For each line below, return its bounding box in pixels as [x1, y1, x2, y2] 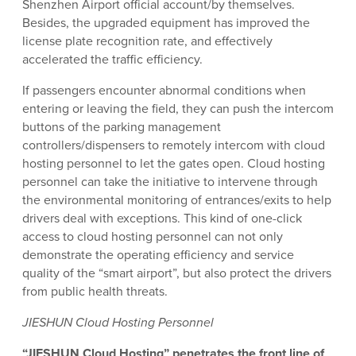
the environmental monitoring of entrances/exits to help [22, 191, 331, 210]
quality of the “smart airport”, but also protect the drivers [22, 264, 331, 283]
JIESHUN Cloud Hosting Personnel [22, 313, 214, 332]
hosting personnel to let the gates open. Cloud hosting [22, 154, 325, 173]
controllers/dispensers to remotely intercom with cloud [22, 136, 325, 155]
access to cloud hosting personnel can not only [22, 227, 283, 246]
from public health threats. [22, 282, 168, 301]
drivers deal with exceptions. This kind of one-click [22, 209, 302, 228]
